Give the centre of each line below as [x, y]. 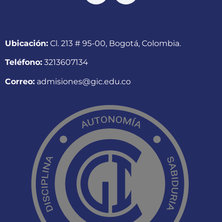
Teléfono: [24, 62]
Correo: [20, 81]
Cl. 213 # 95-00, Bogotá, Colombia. [114, 43]
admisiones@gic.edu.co [83, 81]
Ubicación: [27, 43]
